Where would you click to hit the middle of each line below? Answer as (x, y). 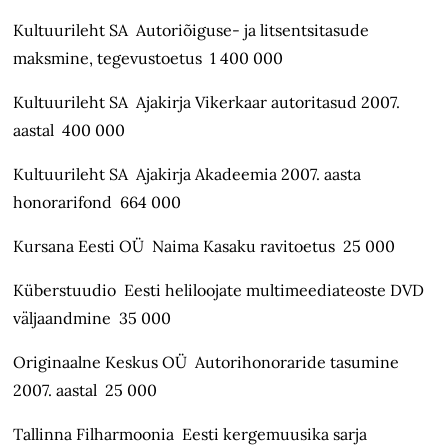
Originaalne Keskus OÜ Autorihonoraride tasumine (206, 362)
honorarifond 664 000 (97, 202)
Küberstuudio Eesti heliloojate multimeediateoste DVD (219, 290)
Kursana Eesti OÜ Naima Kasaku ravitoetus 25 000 (204, 246)
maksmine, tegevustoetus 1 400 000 (148, 58)
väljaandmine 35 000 (92, 318)
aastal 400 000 (69, 130)
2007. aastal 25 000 (85, 390)
